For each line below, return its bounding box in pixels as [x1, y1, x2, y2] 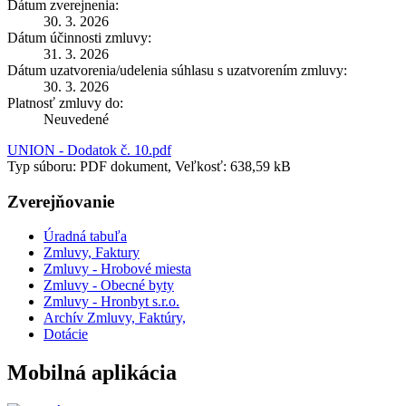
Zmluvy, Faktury [43, 245, 140, 261]
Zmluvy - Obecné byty [43, 277, 174, 294]
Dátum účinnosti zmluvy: [7, 29, 151, 45]
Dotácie [43, 326, 88, 343]
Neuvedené [43, 111, 109, 127]
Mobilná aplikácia [7, 361, 177, 385]
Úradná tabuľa [43, 228, 127, 245]
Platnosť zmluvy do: [7, 94, 123, 111]
